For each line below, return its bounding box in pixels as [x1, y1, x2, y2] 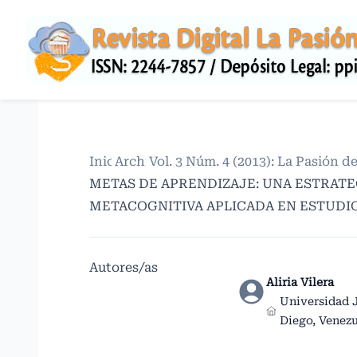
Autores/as [89, 260, 158, 275]
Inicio [89, 154, 126, 169]
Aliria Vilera [266, 276, 335, 288]
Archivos [114, 154, 171, 169]
